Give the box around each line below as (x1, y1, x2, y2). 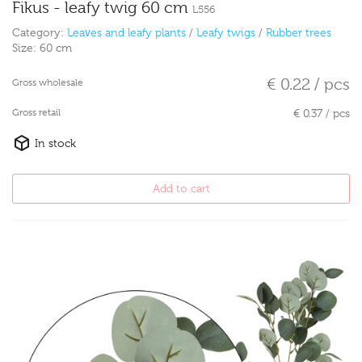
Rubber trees (266, 26, 331, 40)
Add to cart (152, 182, 210, 196)
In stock (32, 137, 76, 150)
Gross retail (12, 107, 61, 119)
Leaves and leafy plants (67, 26, 186, 40)
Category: (12, 26, 67, 40)
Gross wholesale (12, 77, 83, 89)
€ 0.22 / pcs (267, 75, 350, 95)
